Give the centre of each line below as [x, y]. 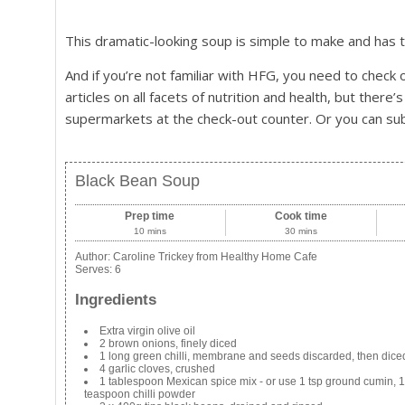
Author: [94, 257]
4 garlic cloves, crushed [157, 368]
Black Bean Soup [137, 181]
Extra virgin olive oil [147, 330]
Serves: [95, 270]
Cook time [301, 217]
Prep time [150, 217]
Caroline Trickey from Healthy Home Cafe [215, 257]
